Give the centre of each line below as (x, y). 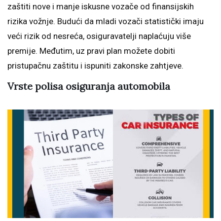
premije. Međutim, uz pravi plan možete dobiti (91, 51)
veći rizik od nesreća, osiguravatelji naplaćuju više (99, 36)
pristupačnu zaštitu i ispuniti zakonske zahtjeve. (95, 66)
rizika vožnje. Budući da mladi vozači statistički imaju (106, 21)
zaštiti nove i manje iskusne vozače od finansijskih (101, 7)
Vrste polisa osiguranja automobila (89, 86)
